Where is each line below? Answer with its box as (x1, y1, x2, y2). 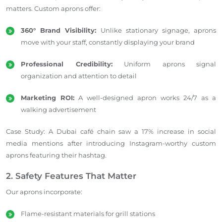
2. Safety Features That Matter (6, 170, 136, 181)
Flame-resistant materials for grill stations (21, 209, 155, 218)
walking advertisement (21, 105, 96, 113)
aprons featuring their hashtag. (6, 151, 107, 159)
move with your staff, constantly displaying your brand (21, 38, 195, 46)
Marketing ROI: (21, 93, 74, 102)
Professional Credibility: (21, 59, 112, 68)
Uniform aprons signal (112, 59, 216, 68)
